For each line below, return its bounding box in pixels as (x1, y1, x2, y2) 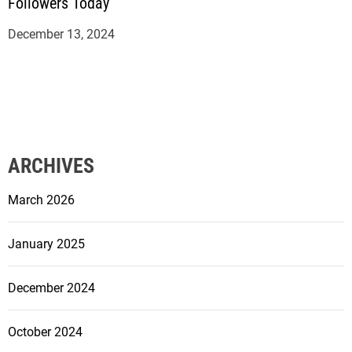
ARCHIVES (8, 154, 94, 178)
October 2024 (8, 324, 82, 340)
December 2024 (8, 280, 95, 296)
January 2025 (8, 236, 85, 252)
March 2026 (8, 192, 75, 208)
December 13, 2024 (8, 27, 115, 42)
